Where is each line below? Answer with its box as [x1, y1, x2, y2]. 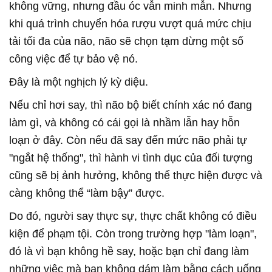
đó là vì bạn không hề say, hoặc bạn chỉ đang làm [9, 245, 249, 257]
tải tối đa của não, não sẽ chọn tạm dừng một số [9, 35, 243, 47]
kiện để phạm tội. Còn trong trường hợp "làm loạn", [9, 227, 257, 240]
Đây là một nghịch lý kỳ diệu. [9, 75, 148, 88]
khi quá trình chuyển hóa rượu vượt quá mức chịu [9, 17, 251, 30]
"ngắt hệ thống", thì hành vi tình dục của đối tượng [9, 151, 253, 164]
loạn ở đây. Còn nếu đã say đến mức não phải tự [9, 134, 247, 146]
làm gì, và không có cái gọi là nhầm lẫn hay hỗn [9, 116, 240, 129]
